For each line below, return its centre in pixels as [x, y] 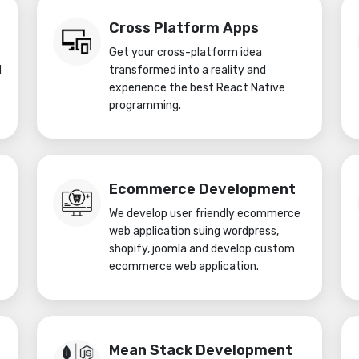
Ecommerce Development [202, 189]
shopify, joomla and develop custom [202, 249]
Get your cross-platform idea [186, 52]
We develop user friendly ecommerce [205, 214]
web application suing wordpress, [194, 231]
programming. [145, 105]
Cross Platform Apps [184, 28]
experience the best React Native [197, 88]
